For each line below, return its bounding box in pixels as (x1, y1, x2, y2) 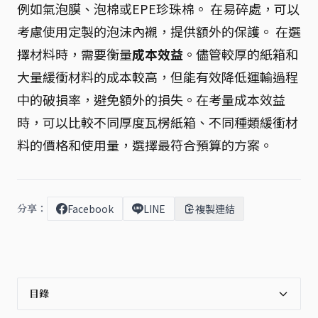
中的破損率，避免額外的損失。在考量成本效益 (17, 90, 285, 109)
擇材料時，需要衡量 (17, 45, 132, 63)
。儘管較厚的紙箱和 (183, 45, 298, 63)
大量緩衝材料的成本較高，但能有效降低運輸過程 (17, 67, 298, 86)
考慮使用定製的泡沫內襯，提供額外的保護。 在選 (17, 22, 301, 40)
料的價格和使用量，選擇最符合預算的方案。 (17, 136, 273, 154)
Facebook (67, 202, 114, 216)
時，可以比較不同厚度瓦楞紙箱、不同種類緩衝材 (17, 113, 298, 131)
